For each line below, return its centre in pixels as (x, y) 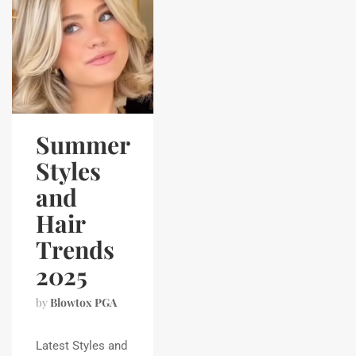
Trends (75, 250)
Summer (83, 145)
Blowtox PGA (83, 302)
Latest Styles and (81, 346)
